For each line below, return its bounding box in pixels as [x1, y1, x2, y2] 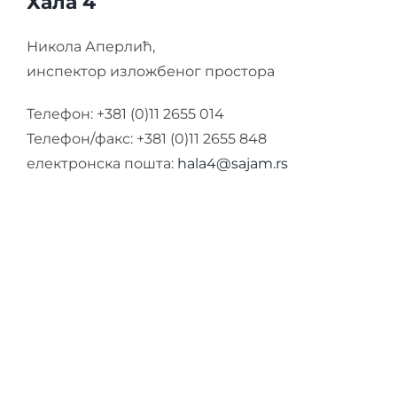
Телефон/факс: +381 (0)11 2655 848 [26, 129, 267, 147]
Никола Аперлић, [26, 37, 155, 55]
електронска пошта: [26, 154, 177, 172]
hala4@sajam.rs [176, 154, 288, 172]
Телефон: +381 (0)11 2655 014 [26, 105, 224, 122]
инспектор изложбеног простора [26, 62, 275, 80]
